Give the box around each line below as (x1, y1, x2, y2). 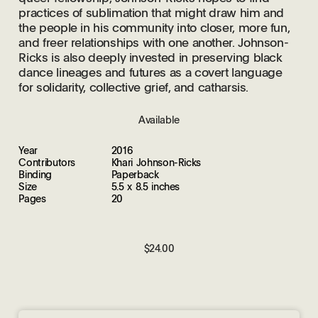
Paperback (111, 167, 159, 182)
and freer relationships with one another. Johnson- (18, 34, 289, 51)
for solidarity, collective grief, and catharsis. (18, 79, 249, 96)
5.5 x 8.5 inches (111, 179, 180, 194)
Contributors (18, 155, 76, 170)
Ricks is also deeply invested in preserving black (18, 49, 283, 66)
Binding (18, 167, 52, 182)
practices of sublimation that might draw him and (18, 4, 285, 21)
